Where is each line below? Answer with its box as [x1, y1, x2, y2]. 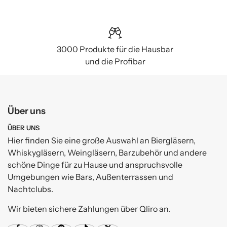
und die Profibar [85, 56, 145, 66]
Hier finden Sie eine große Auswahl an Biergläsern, [8, 135, 196, 145]
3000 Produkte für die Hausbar [57, 44, 174, 54]
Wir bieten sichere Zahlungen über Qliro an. [8, 204, 170, 214]
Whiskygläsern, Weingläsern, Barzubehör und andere [8, 147, 207, 158]
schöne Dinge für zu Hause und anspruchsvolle [8, 160, 182, 170]
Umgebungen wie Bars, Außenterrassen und [8, 172, 173, 182]
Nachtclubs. [8, 184, 53, 194]
